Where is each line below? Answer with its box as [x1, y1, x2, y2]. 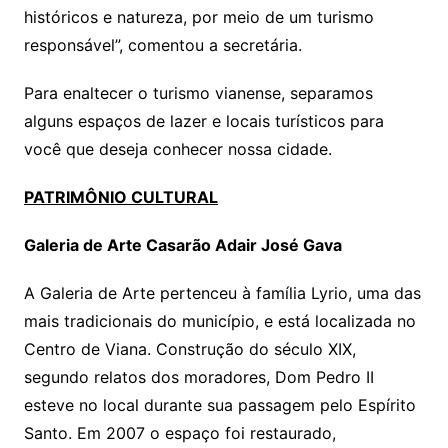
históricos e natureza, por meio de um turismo [23, 7, 374, 28]
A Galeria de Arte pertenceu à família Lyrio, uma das [23, 283, 421, 304]
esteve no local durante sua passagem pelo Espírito [23, 395, 416, 416]
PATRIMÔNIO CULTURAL [23, 187, 218, 208]
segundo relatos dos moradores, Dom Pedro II [23, 367, 374, 388]
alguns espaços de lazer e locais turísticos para [23, 111, 384, 132]
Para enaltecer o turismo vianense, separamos [23, 83, 373, 104]
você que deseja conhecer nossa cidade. [23, 139, 332, 160]
